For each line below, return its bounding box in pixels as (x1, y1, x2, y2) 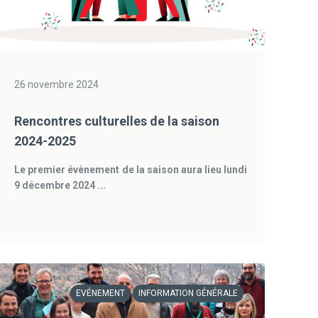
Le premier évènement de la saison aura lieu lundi (14, 164, 248, 175)
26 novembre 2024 (14, 79, 99, 90)
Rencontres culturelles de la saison (14, 114, 220, 128)
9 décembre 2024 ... (14, 180, 106, 191)
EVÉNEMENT (76, 288, 126, 298)
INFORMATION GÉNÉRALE (138, 288, 238, 298)
